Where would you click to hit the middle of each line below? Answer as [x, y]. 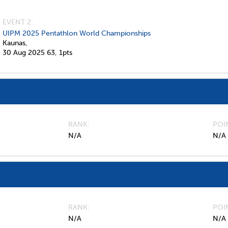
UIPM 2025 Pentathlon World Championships [77, 33]
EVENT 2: [18, 22]
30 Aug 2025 [24, 53]
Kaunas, [15, 43]
